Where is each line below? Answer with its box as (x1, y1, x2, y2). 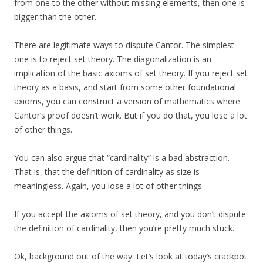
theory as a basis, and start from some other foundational (14, 82, 236, 93)
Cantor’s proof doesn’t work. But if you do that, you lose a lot (14, 110, 247, 122)
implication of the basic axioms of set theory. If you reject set (14, 68, 248, 79)
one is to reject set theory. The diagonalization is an (14, 53, 211, 65)
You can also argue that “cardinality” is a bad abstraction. (14, 152, 230, 164)
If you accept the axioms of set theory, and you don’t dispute (14, 208, 246, 220)
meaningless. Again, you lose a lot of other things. (14, 180, 204, 192)
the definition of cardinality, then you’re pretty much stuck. (14, 222, 234, 234)
